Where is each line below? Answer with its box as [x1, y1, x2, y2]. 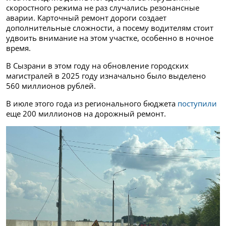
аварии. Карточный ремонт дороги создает [6, 12, 166, 23]
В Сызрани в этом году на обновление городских [6, 60, 189, 71]
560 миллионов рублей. [6, 80, 96, 91]
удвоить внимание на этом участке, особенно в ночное [6, 32, 213, 43]
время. [6, 42, 31, 53]
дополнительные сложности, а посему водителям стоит [6, 22, 213, 33]
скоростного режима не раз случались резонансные [6, 2, 199, 13]
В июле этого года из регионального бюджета [6, 98, 178, 108]
